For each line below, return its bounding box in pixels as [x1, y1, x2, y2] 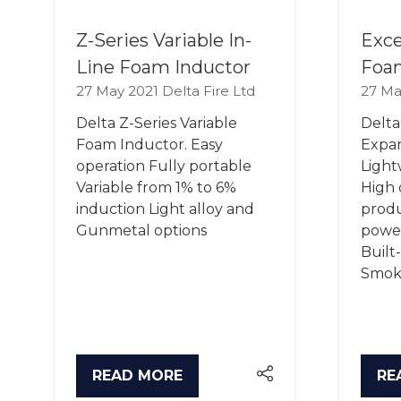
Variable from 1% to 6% [76, 178, 236, 196]
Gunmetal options [76, 221, 207, 239]
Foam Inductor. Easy [76, 135, 223, 153]
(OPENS [91, 376, 149, 393]
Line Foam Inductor [76, 55, 251, 78]
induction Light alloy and [76, 200, 254, 218]
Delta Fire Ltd [162, 81, 255, 99]
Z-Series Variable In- [76, 29, 252, 51]
